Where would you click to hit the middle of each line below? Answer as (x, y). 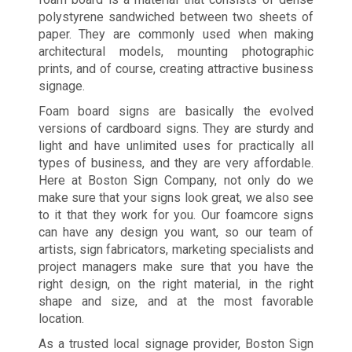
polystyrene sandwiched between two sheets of (176, 17)
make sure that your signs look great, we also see (176, 198)
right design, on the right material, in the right (176, 284)
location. (61, 319)
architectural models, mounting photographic (176, 52)
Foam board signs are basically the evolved (176, 112)
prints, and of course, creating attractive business (176, 69)
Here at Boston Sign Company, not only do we (176, 181)
